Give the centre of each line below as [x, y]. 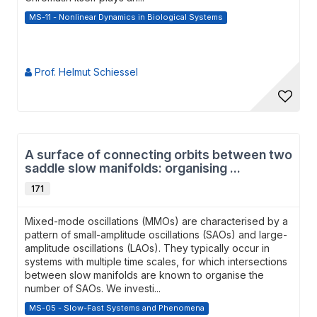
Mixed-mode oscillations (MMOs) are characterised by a [156, 221]
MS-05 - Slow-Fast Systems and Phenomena [117, 308]
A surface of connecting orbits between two [158, 155]
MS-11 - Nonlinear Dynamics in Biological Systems [126, 17]
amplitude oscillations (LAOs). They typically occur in [147, 248]
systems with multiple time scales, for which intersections [156, 261]
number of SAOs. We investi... [93, 288]
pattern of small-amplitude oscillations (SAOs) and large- [156, 235]
